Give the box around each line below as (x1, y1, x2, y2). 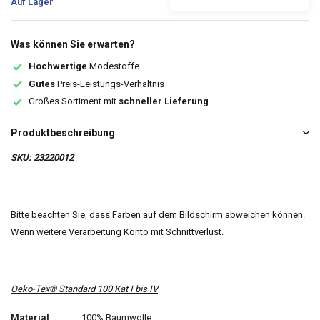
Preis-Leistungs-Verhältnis (55, 78, 164, 89)
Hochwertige (29, 61, 87, 71)
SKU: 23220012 (11, 151, 74, 163)
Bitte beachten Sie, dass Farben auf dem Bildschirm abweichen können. (11, 209, 305, 220)
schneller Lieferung (119, 96, 209, 107)
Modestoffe (87, 61, 139, 71)
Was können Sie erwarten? (11, 39, 135, 50)
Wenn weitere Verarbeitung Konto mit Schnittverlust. (11, 226, 224, 237)
